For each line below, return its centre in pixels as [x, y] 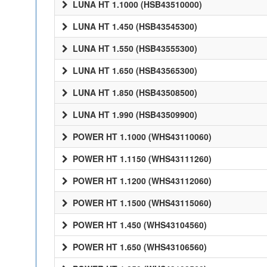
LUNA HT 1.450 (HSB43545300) [134, 26]
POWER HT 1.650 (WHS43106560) [139, 247]
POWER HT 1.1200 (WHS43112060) [141, 181]
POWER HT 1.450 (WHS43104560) [139, 225]
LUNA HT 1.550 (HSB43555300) [134, 48]
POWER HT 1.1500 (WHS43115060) [141, 203]
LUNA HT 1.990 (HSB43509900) [134, 114]
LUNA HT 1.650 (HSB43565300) [134, 70]
